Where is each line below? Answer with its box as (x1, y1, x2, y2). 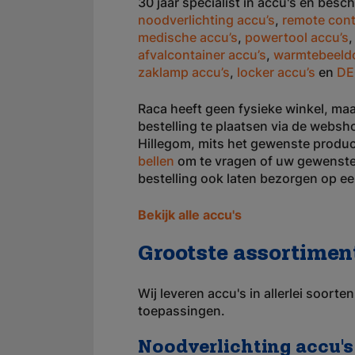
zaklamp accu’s (138, 64, 230, 80)
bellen (138, 153, 174, 169)
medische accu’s (138, 29, 238, 45)
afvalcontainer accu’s (138, 47, 266, 63)
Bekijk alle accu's (138, 207, 242, 223)
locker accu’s (237, 64, 315, 80)
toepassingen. (138, 303, 225, 319)
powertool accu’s (245, 29, 349, 45)
